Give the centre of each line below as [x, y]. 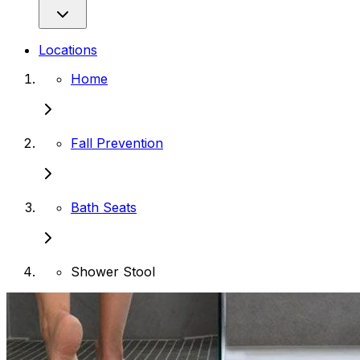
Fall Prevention [117, 143]
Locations [68, 50]
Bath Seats [104, 208]
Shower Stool [113, 272]
